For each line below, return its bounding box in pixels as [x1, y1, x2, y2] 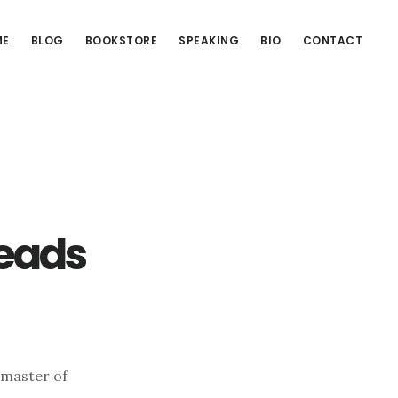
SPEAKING [179, 33, 239, 48]
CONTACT [302, 33, 362, 48]
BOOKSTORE [84, 33, 157, 48]
